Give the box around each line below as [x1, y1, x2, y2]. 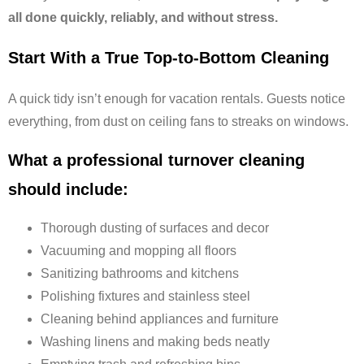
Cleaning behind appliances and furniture [41, 311, 279, 326]
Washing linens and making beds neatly [41, 334, 270, 349]
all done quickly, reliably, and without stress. [8, 10, 278, 24]
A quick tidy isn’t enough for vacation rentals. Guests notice [8, 92, 345, 106]
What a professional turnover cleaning [8, 150, 305, 169]
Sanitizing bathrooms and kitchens [41, 266, 239, 280]
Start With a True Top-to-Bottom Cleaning [8, 49, 329, 67]
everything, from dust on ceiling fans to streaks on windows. [8, 115, 349, 129]
